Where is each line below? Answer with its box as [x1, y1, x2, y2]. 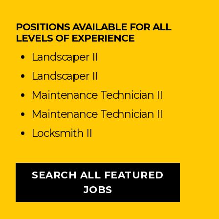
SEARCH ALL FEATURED [32, 169, 164, 181]
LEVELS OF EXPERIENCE [16, 32, 134, 44]
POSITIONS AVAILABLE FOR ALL [16, 21, 171, 33]
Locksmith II [31, 127, 92, 140]
